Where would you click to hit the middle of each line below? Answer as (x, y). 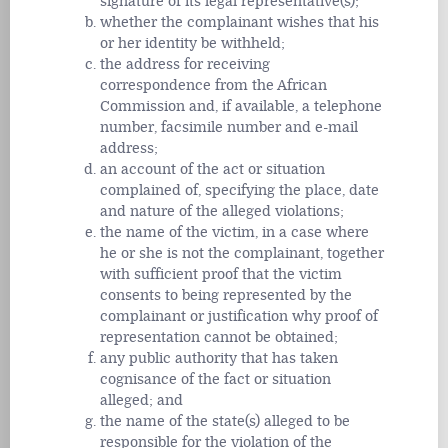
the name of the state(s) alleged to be (225, 422)
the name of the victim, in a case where (234, 233)
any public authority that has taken (219, 359)
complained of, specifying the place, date (239, 191)
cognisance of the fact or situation (215, 380)
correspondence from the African (213, 86)
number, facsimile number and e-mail (229, 128)
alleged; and (141, 401)
